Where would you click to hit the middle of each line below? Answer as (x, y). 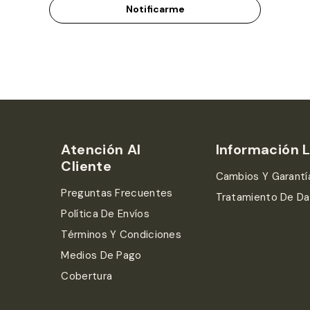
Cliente (86, 166)
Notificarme (155, 9)
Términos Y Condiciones (121, 235)
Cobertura (87, 276)
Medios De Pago (101, 256)
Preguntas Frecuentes (117, 193)
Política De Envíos (105, 214)
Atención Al (101, 150)
